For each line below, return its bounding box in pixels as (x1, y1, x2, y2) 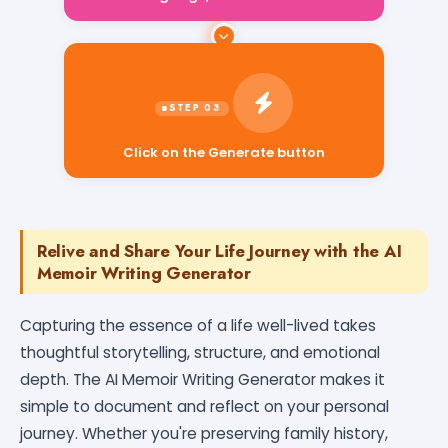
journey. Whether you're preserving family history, (20, 422, 388, 444)
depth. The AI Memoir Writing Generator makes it (20, 368, 385, 390)
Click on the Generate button (123, 141, 325, 161)
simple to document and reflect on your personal (20, 395, 389, 417)
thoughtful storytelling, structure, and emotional (20, 341, 380, 363)
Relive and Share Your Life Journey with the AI (37, 238, 402, 263)
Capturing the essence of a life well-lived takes (20, 314, 376, 336)
